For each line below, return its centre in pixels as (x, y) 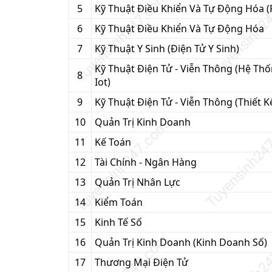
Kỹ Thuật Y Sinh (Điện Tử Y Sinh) (167, 49)
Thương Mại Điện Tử (141, 262)
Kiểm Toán (119, 202)
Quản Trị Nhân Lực (138, 182)
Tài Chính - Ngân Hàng (146, 162)
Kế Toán (113, 142)
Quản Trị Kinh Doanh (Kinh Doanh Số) (181, 242)
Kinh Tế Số (118, 222)
